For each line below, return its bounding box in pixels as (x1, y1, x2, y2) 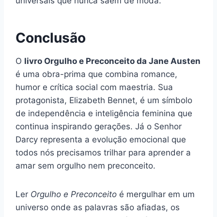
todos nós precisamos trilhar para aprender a (15, 148, 191, 158)
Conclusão (15, 30, 86, 46)
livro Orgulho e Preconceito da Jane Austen (24, 56, 201, 66)
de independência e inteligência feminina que (15, 108, 192, 119)
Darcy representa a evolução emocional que (15, 135, 186, 145)
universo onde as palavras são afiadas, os (15, 202, 180, 213)
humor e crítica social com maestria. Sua (15, 82, 173, 93)
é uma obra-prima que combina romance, (15, 69, 177, 79)
